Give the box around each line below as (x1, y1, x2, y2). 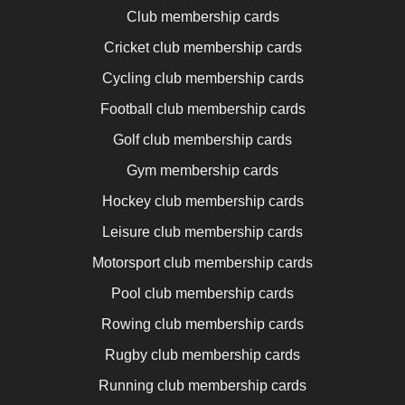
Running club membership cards (99, 377, 306, 393)
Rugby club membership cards (105, 346, 300, 363)
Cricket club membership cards (103, 39, 302, 55)
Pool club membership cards (111, 285, 294, 301)
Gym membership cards (127, 162, 278, 178)
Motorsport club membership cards (92, 254, 313, 270)
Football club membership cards (99, 100, 306, 117)
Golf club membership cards (113, 131, 292, 147)
